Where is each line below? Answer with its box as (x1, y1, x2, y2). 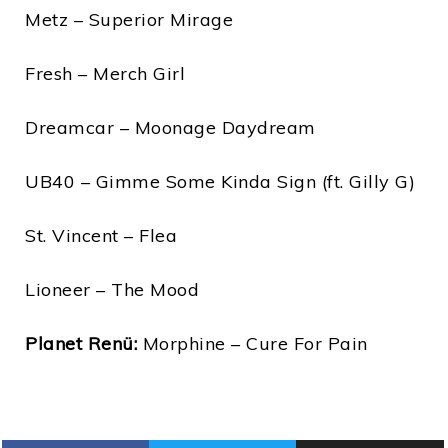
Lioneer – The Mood (25, 278, 199, 302)
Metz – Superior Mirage (25, 8, 233, 32)
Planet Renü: (25, 332, 143, 356)
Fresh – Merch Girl (25, 62, 185, 86)
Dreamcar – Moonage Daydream (25, 116, 316, 140)
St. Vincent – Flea (25, 224, 177, 248)
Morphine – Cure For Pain (142, 332, 368, 356)
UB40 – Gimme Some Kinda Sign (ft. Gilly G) (25, 170, 415, 194)
